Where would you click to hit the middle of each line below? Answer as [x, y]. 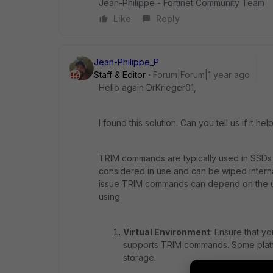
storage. [140, 257]
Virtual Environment [167, 232]
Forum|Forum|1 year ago [201, 75]
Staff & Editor [120, 75]
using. [110, 197]
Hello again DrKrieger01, [147, 87]
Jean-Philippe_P [126, 62]
